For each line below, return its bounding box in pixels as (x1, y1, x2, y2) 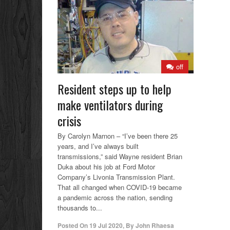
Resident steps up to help (57, 79, 171, 98)
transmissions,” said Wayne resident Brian (57, 151, 182, 161)
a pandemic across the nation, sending (57, 192, 172, 202)
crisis (57, 111, 81, 130)
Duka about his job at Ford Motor (57, 161, 155, 171)
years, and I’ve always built (57, 141, 139, 151)
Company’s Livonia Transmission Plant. (57, 171, 175, 182)
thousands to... (57, 202, 102, 213)
